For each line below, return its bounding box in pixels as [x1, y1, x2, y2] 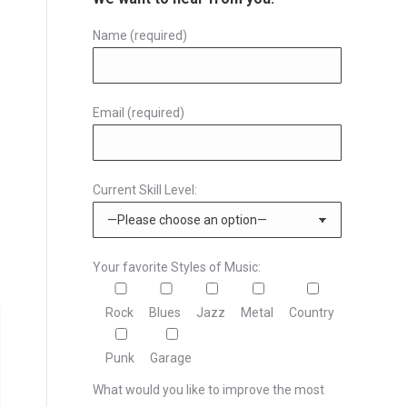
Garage [150, 351, 192, 365]
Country [289, 305, 334, 320]
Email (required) [93, 105, 184, 120]
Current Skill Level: [93, 183, 197, 197]
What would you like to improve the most [93, 382, 324, 397]
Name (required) [93, 28, 187, 43]
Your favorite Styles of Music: [93, 260, 261, 274]
